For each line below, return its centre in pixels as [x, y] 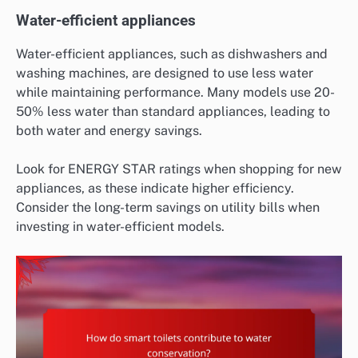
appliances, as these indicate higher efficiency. [155, 189]
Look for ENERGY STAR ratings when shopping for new [179, 169]
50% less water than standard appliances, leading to [173, 112]
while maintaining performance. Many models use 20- [175, 93]
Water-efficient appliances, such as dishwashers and [172, 54]
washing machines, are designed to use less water [165, 74]
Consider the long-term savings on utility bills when [168, 208]
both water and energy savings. [109, 131]
